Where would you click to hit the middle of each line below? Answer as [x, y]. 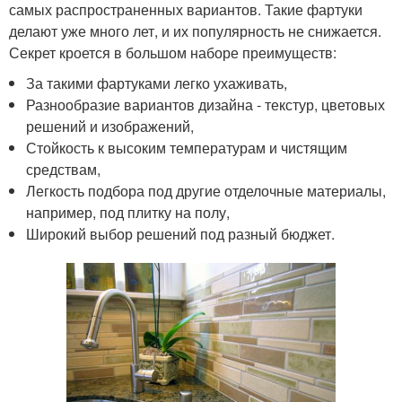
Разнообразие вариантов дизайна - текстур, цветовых [206, 104]
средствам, [64, 169]
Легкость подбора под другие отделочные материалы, [206, 190]
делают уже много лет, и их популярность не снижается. [195, 31]
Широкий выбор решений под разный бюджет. [181, 233]
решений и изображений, [110, 126]
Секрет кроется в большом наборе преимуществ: [173, 52]
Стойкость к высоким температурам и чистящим [187, 147]
